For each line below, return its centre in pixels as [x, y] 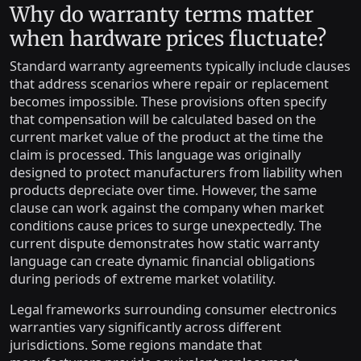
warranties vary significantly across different [145, 327]
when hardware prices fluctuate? [168, 38]
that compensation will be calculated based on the [163, 119]
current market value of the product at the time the [166, 137]
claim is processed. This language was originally [155, 154]
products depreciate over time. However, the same [163, 190]
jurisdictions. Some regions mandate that [136, 344]
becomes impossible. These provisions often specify [168, 101]
